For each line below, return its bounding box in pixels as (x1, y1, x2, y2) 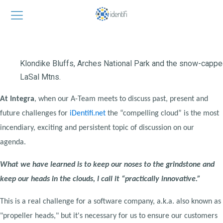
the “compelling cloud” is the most (108, 110, 219, 117)
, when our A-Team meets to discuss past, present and (34, 95, 208, 103)
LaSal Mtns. (20, 72, 61, 82)
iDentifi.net (70, 110, 108, 117)
